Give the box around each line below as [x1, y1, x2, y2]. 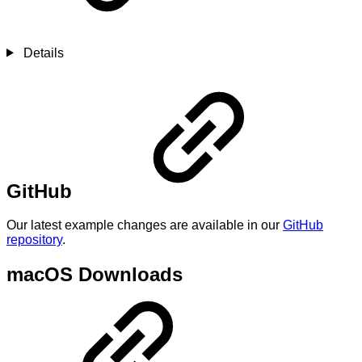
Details [19, 45, 64, 60]
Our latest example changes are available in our [6, 218, 283, 233]
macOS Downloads [6, 263, 183, 286]
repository [6, 233, 62, 247]
